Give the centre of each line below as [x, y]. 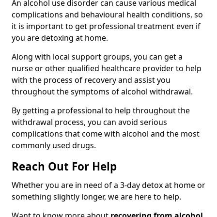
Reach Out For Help [64, 167]
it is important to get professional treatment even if [106, 26]
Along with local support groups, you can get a [97, 57]
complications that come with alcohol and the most [106, 134]
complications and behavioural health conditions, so [107, 15]
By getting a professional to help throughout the [101, 111]
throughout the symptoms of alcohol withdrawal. [102, 92]
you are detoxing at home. [60, 38]
